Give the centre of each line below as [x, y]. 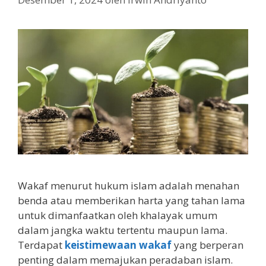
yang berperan [209, 245]
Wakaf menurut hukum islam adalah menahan [129, 186]
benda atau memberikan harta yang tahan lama [132, 201]
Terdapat [41, 245]
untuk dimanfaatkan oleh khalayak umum [118, 216]
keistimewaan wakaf [118, 245]
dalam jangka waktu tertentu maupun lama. [123, 230]
